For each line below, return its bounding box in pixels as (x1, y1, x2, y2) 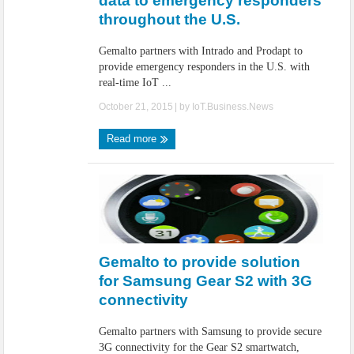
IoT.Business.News (192, 101, 274, 112)
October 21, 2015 (99, 101, 174, 112)
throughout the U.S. (99, 11, 241, 28)
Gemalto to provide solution (99, 254, 301, 270)
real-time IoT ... (99, 77, 172, 88)
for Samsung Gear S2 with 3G (99, 273, 313, 289)
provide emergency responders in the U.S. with (99, 61, 311, 73)
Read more (107, 133, 160, 145)
